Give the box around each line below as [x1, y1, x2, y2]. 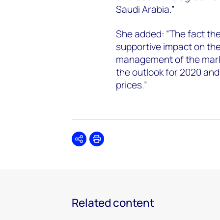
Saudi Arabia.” [115, 2, 175, 16]
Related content [72, 194, 154, 210]
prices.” [115, 78, 147, 91]
